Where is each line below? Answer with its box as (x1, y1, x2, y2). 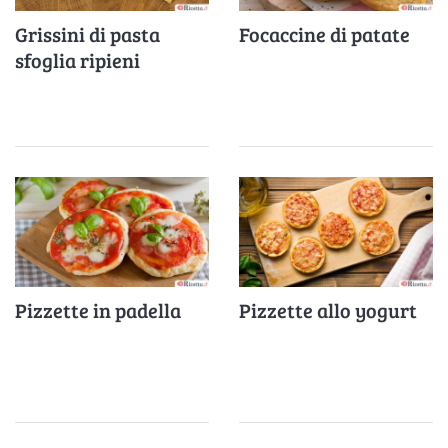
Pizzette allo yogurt (239, 295, 417, 324)
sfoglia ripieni (15, 45, 140, 74)
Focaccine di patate (239, 19, 410, 48)
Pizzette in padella (15, 295, 181, 324)
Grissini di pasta (15, 19, 160, 48)
